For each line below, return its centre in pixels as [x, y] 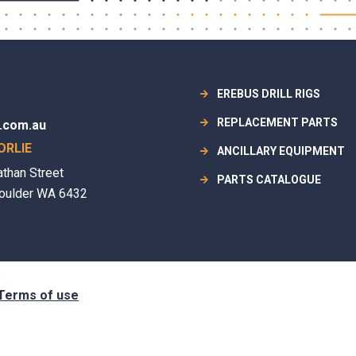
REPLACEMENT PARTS [277, 122]
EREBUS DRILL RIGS [268, 94]
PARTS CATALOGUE [269, 180]
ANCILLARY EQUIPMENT [281, 151]
